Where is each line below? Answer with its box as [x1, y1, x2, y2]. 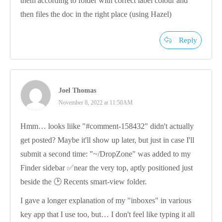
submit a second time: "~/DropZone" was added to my [20, 149, 191, 158]
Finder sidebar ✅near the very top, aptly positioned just [20, 163, 193, 172]
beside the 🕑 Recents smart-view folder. [20, 177, 147, 186]
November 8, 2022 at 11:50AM [58, 99, 133, 106]
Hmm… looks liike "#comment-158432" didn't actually [20, 121, 194, 130]
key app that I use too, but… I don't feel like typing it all [20, 210, 195, 219]
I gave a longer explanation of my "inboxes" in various [20, 196, 191, 205]
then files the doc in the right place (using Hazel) [20, 9, 171, 18]
